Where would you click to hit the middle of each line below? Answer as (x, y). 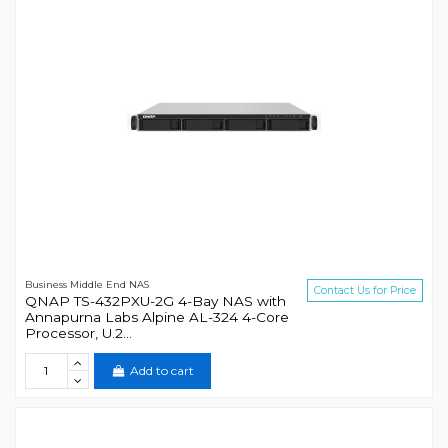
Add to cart (161, 370)
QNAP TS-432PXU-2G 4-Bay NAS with (155, 300)
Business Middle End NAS (86, 285)
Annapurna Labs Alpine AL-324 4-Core (156, 316)
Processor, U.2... (78, 332)
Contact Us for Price (365, 291)
